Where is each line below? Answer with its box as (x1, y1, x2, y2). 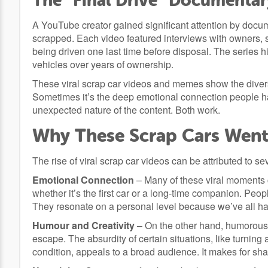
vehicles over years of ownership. (32, 57, 173, 72)
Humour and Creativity (32, 218, 135, 233)
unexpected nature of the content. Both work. (32, 103, 220, 117)
